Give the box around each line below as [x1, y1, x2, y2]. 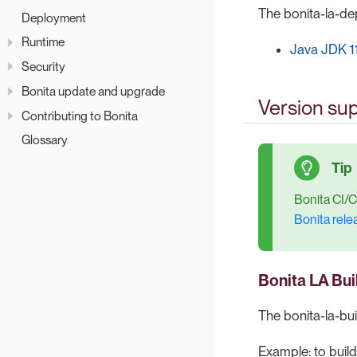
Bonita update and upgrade [22, 83, 165, 99]
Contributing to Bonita [22, 108, 138, 124]
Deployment [22, 10, 86, 25]
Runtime [22, 34, 65, 50]
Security [22, 59, 65, 75]
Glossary [22, 132, 68, 148]
